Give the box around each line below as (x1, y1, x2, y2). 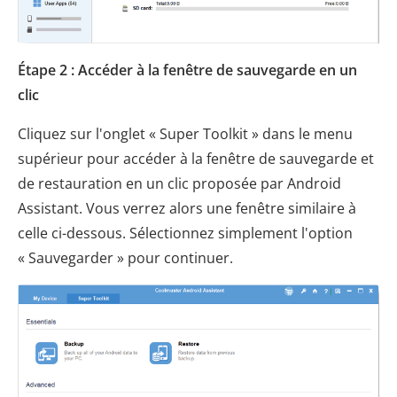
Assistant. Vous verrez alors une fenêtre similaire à (18, 198, 356, 219)
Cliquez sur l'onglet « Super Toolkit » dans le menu (18, 124, 353, 144)
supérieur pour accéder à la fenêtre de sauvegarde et (18, 149, 374, 169)
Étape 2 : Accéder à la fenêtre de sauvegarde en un (18, 60, 357, 81)
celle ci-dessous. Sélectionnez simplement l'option (18, 223, 353, 244)
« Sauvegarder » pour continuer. (18, 248, 233, 269)
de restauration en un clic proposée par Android (18, 174, 341, 194)
